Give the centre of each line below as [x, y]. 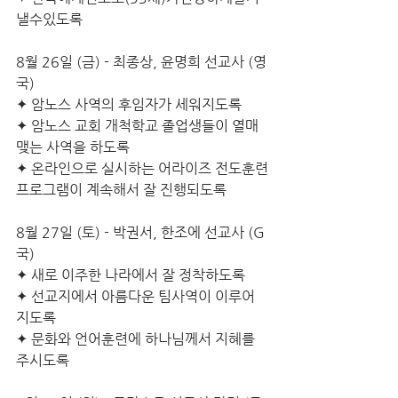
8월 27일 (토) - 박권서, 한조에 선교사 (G [140, 232]
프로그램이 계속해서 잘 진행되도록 [121, 190]
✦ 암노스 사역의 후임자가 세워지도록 [129, 104]
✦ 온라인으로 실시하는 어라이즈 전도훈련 [142, 168]
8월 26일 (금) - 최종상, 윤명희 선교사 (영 [141, 62]
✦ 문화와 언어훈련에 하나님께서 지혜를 [137, 339]
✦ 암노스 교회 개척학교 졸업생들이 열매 [137, 126]
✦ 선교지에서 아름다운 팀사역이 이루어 [137, 296]
